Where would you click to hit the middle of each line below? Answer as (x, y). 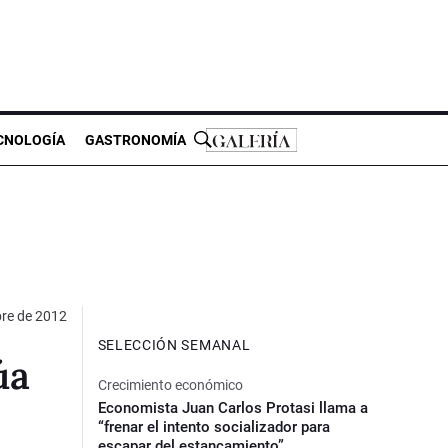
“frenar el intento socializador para (213, 426)
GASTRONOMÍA (135, 139)
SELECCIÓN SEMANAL (174, 344)
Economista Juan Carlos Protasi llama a (232, 407)
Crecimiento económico (170, 384)
